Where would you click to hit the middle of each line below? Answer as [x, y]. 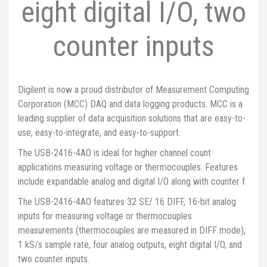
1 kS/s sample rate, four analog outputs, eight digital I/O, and [130, 245]
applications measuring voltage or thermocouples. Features [128, 167]
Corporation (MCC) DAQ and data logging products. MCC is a [130, 104]
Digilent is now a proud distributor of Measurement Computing [133, 90]
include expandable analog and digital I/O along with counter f [131, 181]
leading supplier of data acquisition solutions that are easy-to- [132, 118]
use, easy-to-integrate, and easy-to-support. [99, 133]
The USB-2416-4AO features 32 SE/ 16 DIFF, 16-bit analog [127, 202]
